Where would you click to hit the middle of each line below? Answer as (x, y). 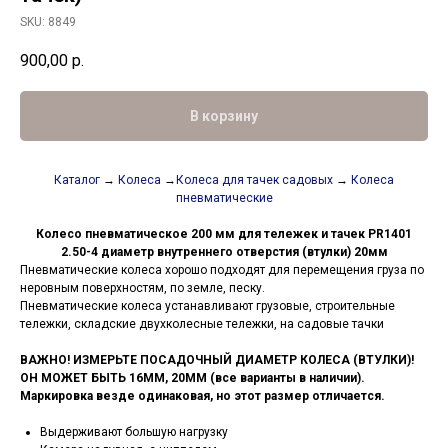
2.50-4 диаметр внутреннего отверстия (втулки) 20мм (224, 252)
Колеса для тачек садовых (254, 180)
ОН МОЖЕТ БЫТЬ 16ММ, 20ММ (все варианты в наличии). (192, 378)
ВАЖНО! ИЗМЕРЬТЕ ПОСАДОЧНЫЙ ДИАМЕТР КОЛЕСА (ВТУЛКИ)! (217, 360)
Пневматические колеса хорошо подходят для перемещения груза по (222, 270)
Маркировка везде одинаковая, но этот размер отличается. (202, 396)
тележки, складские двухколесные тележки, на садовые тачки (202, 324)
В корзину (224, 116)
